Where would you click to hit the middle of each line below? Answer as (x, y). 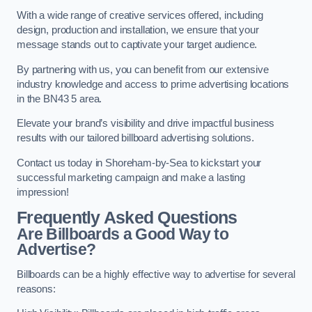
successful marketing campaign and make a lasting (131, 177)
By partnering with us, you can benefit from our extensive (143, 69)
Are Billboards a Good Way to (123, 234)
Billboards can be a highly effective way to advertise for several (156, 274)
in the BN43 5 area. (61, 99)
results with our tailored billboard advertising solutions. (135, 138)
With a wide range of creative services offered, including (140, 16)
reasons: (36, 289)
